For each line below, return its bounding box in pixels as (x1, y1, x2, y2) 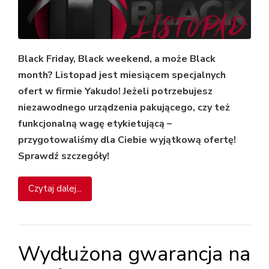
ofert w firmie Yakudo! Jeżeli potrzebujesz (18, 84, 213, 98)
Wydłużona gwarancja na (18, 240, 250, 268)
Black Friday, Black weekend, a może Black (18, 52, 216, 65)
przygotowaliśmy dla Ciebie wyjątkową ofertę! (18, 133, 236, 147)
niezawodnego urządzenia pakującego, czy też (18, 100, 230, 114)
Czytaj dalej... (28, 182, 82, 195)
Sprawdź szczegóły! (18, 149, 109, 163)
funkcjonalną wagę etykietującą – (18, 116, 172, 130)
